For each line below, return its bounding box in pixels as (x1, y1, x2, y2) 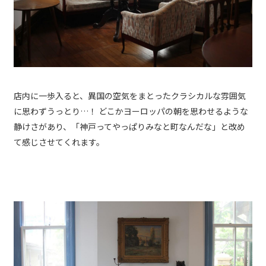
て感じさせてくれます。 (14, 136, 104, 148)
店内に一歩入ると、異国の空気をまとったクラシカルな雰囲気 (14, 90, 246, 102)
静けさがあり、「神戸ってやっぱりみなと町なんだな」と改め (14, 121, 245, 133)
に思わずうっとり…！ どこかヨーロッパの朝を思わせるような (14, 105, 248, 118)
